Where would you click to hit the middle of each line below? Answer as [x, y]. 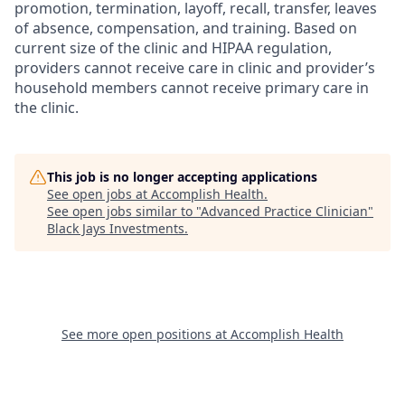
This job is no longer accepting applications [182, 177]
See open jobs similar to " [124, 211]
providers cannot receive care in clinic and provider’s [195, 68]
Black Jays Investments [116, 228]
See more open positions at [146, 334]
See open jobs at [99, 194]
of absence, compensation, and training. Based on [186, 28]
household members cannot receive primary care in [192, 88]
